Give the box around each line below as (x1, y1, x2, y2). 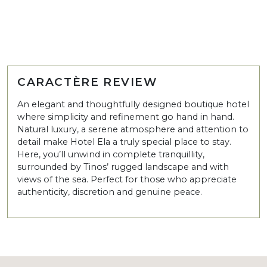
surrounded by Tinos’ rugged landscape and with (17, 161, 229, 172)
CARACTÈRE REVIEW (17, 74, 157, 89)
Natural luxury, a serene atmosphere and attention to (17, 123, 249, 135)
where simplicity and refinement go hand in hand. (17, 111, 234, 122)
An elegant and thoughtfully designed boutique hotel (17, 98, 249, 110)
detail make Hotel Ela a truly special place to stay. (17, 136, 231, 147)
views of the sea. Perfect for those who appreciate (17, 173, 237, 185)
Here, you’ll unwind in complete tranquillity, (17, 148, 204, 160)
